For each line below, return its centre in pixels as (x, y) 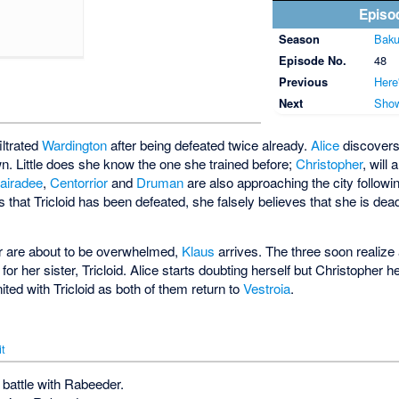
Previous (303, 82)
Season (299, 39)
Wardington (75, 145)
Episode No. (312, 61)
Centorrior (79, 183)
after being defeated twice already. (209, 145)
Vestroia (267, 289)
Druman (160, 183)
